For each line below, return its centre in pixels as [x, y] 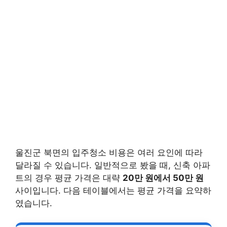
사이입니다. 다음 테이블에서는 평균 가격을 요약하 [113, 190]
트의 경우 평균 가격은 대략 [69, 178]
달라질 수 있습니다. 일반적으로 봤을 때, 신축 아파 [113, 165]
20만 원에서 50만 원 [163, 178]
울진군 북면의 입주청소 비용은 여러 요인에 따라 [109, 152]
